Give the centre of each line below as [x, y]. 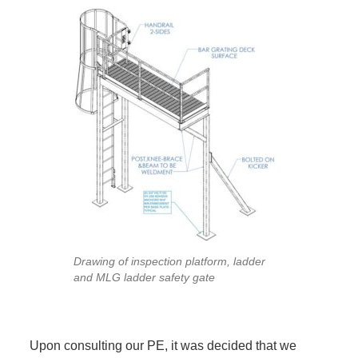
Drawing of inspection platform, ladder [169, 261]
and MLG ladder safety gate [144, 277]
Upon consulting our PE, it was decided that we [163, 346]
